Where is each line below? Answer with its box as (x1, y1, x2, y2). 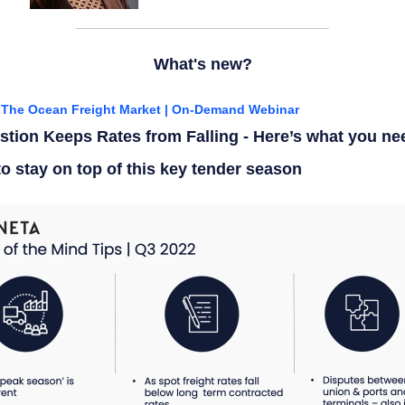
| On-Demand (165, 102, 245, 117)
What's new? (153, 55, 252, 73)
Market (119, 102, 165, 117)
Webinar (249, 102, 299, 117)
